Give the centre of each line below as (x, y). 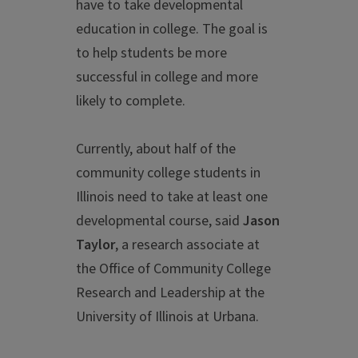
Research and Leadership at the (170, 293)
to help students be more (151, 54)
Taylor (95, 245)
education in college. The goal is (172, 30)
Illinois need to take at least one (172, 197)
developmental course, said (159, 221)
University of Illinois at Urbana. (167, 317)
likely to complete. (131, 101)
